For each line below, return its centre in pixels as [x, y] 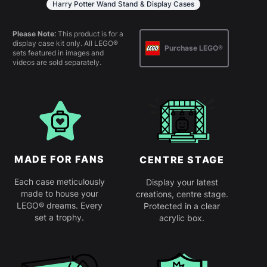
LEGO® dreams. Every [59, 206]
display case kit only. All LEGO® [66, 44]
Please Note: [35, 34]
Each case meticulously [59, 182]
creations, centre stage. [182, 194]
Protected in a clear [182, 206]
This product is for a [90, 34]
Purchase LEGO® [193, 48]
